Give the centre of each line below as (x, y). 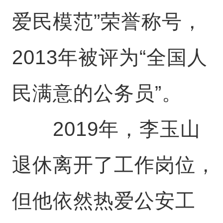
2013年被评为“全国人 (110, 57)
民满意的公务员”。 (97, 93)
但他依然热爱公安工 (104, 200)
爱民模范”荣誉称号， (107, 21)
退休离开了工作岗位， (114, 165)
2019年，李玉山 (106, 129)
